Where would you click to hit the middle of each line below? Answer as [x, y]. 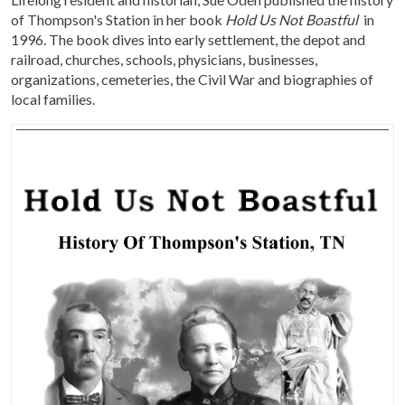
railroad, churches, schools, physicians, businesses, [164, 60]
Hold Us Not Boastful [292, 20]
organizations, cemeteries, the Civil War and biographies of [192, 80]
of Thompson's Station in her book [118, 20]
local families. [54, 99]
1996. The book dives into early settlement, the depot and [188, 40]
